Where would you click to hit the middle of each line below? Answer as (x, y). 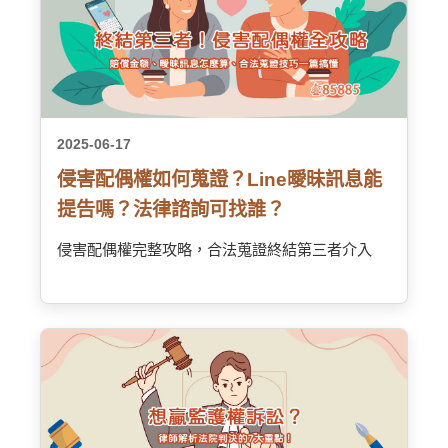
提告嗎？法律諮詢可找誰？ (171, 209)
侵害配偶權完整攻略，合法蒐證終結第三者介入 (214, 249)
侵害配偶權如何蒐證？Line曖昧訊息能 (219, 179)
